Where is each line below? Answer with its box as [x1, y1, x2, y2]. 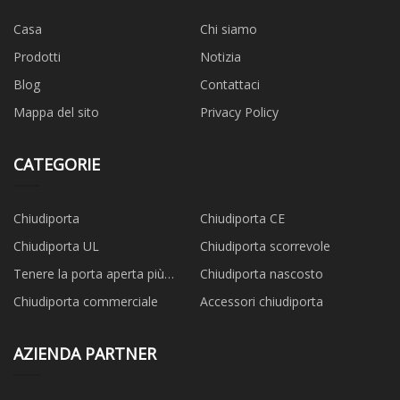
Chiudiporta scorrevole [200, 237, 330, 254]
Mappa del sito [13, 103, 99, 121]
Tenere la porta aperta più [13, 264, 164, 282]
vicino [13, 285, 46, 303]
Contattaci [200, 75, 260, 93]
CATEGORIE [13, 153, 100, 175]
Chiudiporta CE [200, 209, 285, 227]
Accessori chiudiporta [200, 292, 323, 310]
